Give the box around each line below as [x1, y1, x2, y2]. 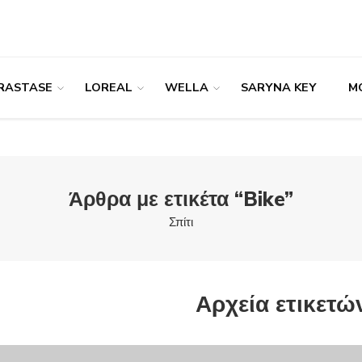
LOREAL [85, 79, 133, 95]
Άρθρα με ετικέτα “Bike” [69, 184, 293, 213]
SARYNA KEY [241, 79, 316, 95]
